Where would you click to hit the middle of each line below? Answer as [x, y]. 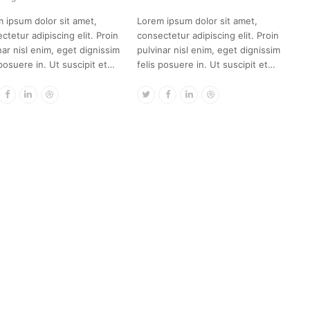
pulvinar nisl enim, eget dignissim [209, 49]
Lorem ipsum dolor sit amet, [198, 20]
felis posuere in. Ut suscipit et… [207, 64]
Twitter [165, 93]
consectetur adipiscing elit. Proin [208, 35]
